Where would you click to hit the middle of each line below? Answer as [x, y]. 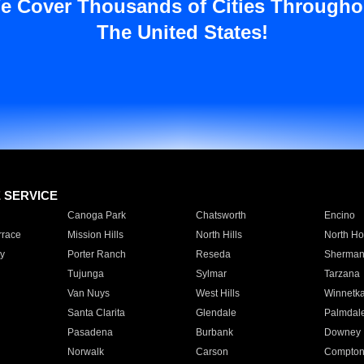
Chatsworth [221, 215]
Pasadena [90, 332]
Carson [212, 352]
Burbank [214, 332]
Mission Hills [95, 235]
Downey [342, 332]
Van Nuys [88, 293]
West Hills [217, 293]
